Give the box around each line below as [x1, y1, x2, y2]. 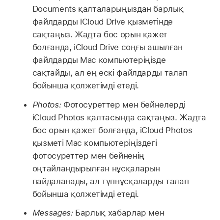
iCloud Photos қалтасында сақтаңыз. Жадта [32, 112, 206, 122]
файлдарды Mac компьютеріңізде [32, 55, 166, 65]
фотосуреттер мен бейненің [32, 150, 144, 161]
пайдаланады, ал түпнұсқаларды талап [32, 176, 189, 186]
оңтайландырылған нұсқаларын [32, 163, 161, 173]
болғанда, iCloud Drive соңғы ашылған [32, 42, 183, 52]
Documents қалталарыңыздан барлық [32, 3, 184, 14]
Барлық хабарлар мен [73, 208, 165, 218]
